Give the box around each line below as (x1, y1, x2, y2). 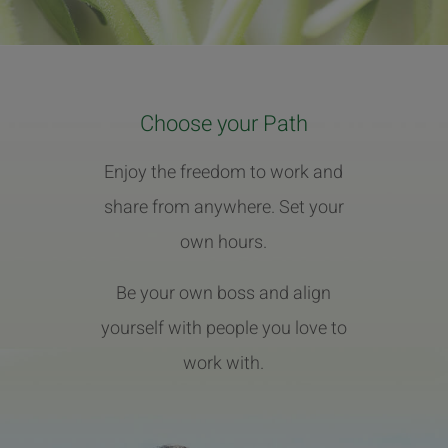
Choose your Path (139, 108, 308, 141)
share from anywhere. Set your (103, 194, 344, 222)
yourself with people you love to (100, 315, 347, 343)
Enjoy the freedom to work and (104, 159, 344, 187)
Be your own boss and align (116, 280, 332, 308)
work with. (183, 350, 265, 378)
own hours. (180, 229, 268, 257)
